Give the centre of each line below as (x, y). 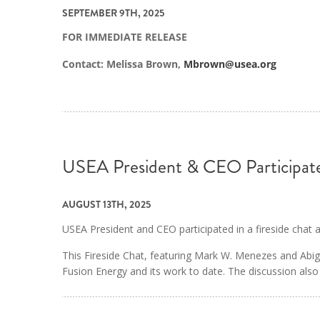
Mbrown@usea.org (230, 64)
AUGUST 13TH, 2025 (106, 204)
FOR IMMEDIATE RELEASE (125, 37)
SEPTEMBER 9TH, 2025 (113, 12)
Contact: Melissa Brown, (123, 64)
